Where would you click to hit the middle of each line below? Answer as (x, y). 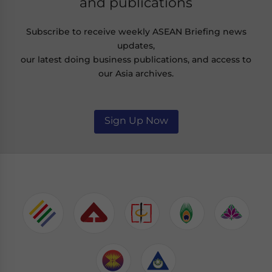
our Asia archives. (136, 74)
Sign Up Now (136, 120)
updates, (136, 46)
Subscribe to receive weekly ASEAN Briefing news (136, 32)
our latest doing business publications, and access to (136, 60)
